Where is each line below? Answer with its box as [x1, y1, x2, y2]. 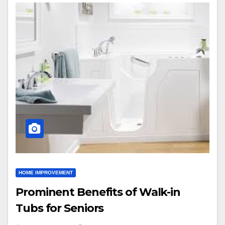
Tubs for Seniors [16, 201, 104, 215]
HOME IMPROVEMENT [19, 170, 73, 175]
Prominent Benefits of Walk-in [16, 185, 181, 199]
